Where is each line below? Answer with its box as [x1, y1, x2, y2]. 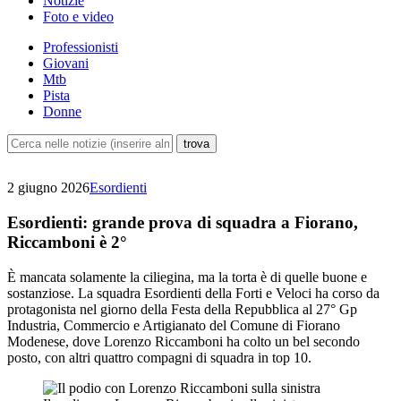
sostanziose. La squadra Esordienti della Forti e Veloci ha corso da [7, 285, 380, 301]
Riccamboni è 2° [7, 232, 127, 252]
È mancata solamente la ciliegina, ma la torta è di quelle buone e [7, 269, 367, 285]
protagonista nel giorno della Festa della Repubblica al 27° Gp [7, 301, 357, 317]
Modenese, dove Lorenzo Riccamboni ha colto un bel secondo [7, 333, 360, 349]
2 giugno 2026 [7, 180, 90, 196]
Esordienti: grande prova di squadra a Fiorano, [7, 212, 358, 232]
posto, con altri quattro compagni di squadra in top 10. [7, 349, 311, 365]
